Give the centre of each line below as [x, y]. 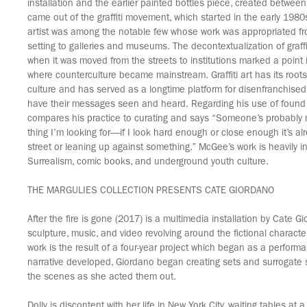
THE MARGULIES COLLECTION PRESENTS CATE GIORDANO [151, 191]
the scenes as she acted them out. [102, 278]
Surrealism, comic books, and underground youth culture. [149, 162]
